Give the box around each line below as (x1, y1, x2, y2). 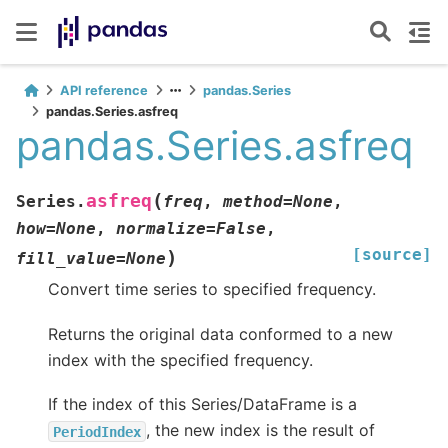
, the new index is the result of (146, 420, 375, 441)
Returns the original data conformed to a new (48, 323, 393, 344)
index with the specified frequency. (48, 349, 313, 370)
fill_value (16, 249, 116, 269)
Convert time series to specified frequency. (48, 279, 376, 300)
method (223, 192, 283, 212)
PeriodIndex (53, 423, 141, 440)
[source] (352, 245, 432, 265)
